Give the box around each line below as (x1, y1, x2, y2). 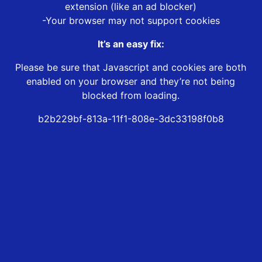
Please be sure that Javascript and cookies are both (15, 61, 247, 74)
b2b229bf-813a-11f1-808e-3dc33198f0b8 (37, 113, 224, 125)
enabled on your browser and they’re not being (26, 75, 236, 88)
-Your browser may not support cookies (42, 15, 220, 27)
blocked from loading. (82, 89, 180, 102)
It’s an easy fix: (97, 38, 164, 50)
